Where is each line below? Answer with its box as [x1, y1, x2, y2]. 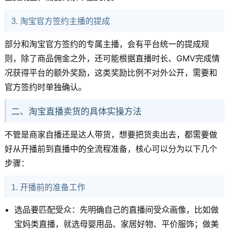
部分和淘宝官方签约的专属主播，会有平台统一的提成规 [4, 38, 209, 49]
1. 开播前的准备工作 [11, 182, 85, 192]
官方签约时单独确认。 [4, 81, 86, 92]
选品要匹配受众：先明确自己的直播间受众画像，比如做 [14, 204, 219, 215]
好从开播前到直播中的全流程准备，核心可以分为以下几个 [4, 143, 217, 154]
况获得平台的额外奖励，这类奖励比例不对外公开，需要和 [4, 67, 217, 78]
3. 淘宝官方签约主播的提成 [11, 16, 110, 26]
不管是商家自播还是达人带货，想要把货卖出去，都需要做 [4, 129, 217, 140]
